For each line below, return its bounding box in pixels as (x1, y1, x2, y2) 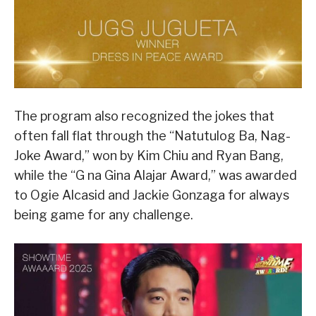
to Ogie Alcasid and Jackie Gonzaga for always (14, 188, 289, 203)
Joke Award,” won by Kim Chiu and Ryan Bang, (14, 148, 284, 164)
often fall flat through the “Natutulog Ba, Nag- (14, 128, 291, 144)
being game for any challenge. (14, 207, 193, 223)
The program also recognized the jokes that (14, 109, 274, 124)
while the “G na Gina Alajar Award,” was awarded (14, 168, 297, 183)
